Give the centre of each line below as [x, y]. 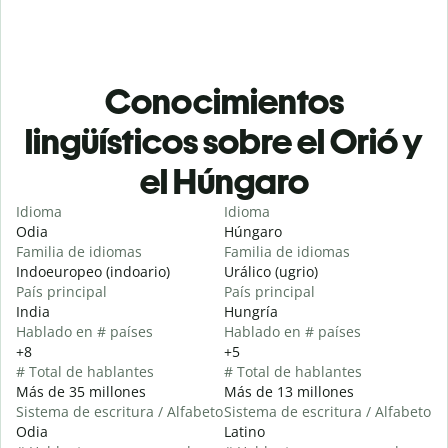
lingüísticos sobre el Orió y [224, 142]
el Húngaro [224, 182]
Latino [244, 432]
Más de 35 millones [81, 392]
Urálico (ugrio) [271, 272]
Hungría [251, 312]
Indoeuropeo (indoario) [93, 272]
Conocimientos [224, 102]
